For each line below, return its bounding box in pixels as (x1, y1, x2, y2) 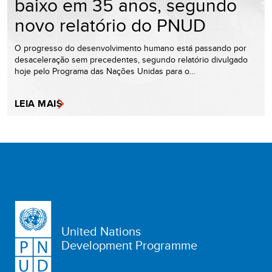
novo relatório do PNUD (15, 12, 206, 38)
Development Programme (61, 236, 197, 254)
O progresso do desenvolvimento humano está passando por (15, 42, 246, 55)
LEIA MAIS (15, 97, 63, 111)
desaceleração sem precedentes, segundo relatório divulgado (15, 53, 248, 66)
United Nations (61, 222, 141, 240)
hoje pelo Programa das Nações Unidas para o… (15, 65, 195, 78)
